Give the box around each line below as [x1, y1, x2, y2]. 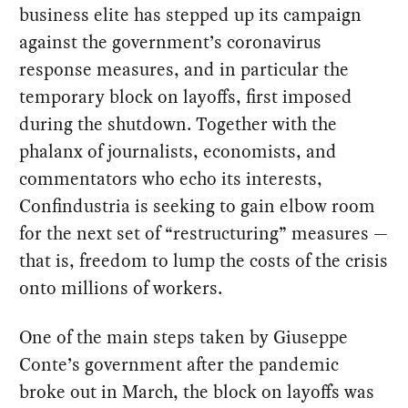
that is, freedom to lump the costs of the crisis [19, 248, 389, 274]
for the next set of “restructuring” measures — [19, 220, 389, 247]
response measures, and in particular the [19, 56, 350, 83]
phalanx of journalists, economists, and [19, 138, 338, 165]
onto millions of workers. [19, 275, 223, 301]
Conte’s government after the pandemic [19, 352, 340, 378]
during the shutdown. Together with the [19, 111, 338, 138]
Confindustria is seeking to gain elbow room [19, 193, 376, 219]
